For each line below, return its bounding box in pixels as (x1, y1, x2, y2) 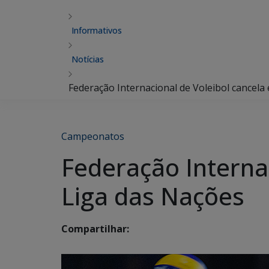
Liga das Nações (61, 180, 244, 213)
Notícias (71, 53, 104, 65)
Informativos (71, 25, 122, 36)
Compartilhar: (61, 222, 129, 236)
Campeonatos (61, 130, 124, 143)
